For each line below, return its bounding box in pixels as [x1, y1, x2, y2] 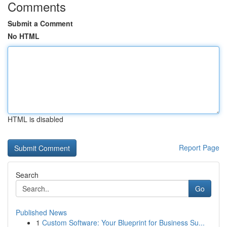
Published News [16, 207, 67, 217]
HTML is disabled [8, 114, 63, 124]
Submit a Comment [8, 18, 73, 28]
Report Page [179, 142, 219, 153]
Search [16, 170, 39, 180]
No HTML [8, 31, 40, 41]
